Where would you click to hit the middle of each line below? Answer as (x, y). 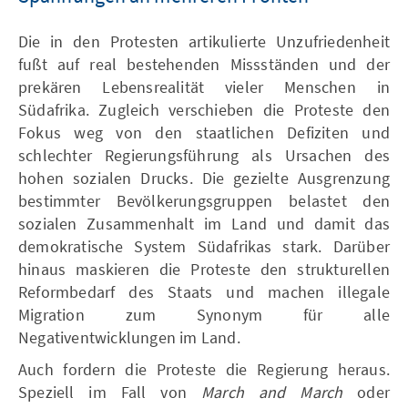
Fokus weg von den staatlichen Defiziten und (204, 133)
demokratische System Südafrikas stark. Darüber (204, 246)
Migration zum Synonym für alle (204, 315)
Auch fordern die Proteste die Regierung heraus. (204, 369)
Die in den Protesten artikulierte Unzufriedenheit (204, 41)
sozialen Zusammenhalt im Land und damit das (204, 224)
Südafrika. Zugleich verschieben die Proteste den (204, 110)
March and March (272, 392)
